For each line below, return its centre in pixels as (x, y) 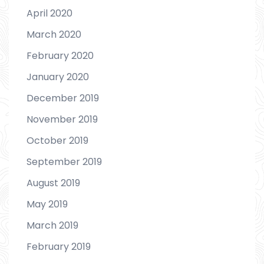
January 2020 (58, 77)
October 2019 (57, 140)
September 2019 (64, 161)
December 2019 (63, 98)
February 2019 (59, 246)
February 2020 (60, 55)
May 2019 (47, 204)
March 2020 (54, 34)
